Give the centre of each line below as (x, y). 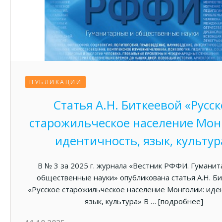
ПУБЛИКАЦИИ (55, 82)
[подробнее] (180, 201)
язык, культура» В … (121, 201)
